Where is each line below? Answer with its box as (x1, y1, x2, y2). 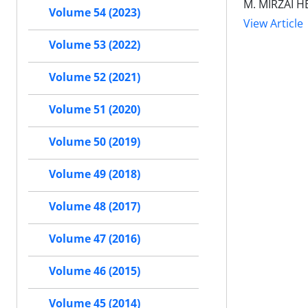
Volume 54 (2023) (49, 5, 140, 21)
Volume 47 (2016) (49, 231, 140, 247)
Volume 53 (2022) (49, 37, 140, 53)
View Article (243, 16, 303, 32)
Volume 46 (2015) (49, 263, 140, 279)
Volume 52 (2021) (49, 69, 140, 85)
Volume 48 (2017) (49, 199, 140, 214)
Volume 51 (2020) (49, 102, 140, 118)
